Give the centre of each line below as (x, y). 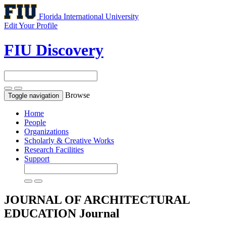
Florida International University (89, 16)
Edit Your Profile (31, 25)
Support (37, 158)
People (35, 122)
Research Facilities (54, 149)
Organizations (46, 131)
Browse (77, 95)
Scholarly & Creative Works (69, 140)
